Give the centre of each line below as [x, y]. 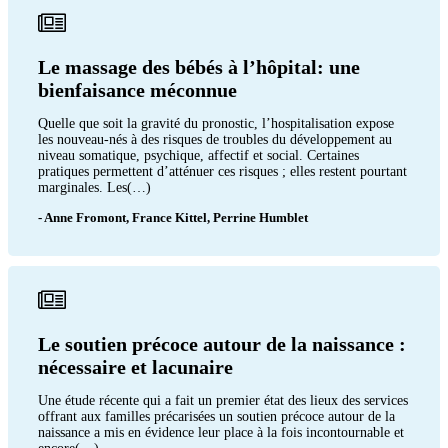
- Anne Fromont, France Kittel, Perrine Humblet [173, 217]
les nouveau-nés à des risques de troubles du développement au [215, 139]
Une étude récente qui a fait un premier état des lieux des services [223, 400]
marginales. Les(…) [94, 187]
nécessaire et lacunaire [135, 366]
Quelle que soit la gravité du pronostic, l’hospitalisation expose [216, 123]
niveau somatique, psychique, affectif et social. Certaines [198, 155]
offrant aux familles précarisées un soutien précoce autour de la [216, 416]
